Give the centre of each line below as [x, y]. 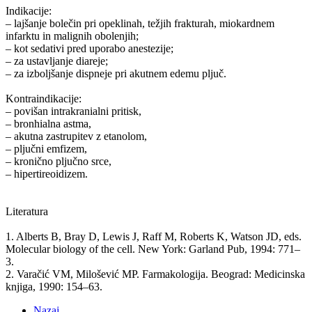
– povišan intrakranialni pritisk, [73, 111]
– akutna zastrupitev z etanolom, [76, 136]
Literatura [27, 211]
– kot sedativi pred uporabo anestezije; [89, 48]
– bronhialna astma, [48, 123]
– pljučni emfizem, [46, 148]
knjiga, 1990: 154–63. [54, 286]
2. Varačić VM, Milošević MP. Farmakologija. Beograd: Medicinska [155, 274]
